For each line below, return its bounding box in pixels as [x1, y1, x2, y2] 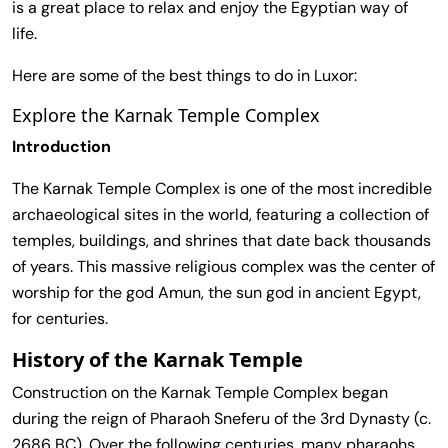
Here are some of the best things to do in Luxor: [12, 64, 357, 86]
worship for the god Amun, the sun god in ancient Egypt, [12, 281, 421, 303]
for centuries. [12, 307, 108, 329]
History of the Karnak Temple [12, 345, 303, 373]
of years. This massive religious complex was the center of [12, 255, 435, 277]
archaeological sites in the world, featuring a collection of [12, 203, 429, 225]
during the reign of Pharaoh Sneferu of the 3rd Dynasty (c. [12, 407, 431, 429]
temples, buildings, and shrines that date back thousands [12, 229, 431, 251]
